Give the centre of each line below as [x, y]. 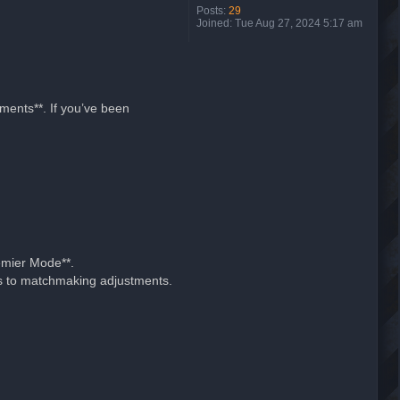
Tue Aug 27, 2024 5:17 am [297, 23]
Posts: [211, 11]
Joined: [214, 23]
